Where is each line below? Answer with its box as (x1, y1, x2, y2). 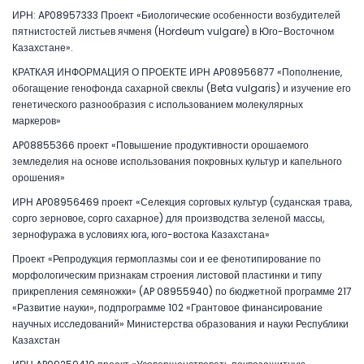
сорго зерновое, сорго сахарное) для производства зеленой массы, (12, 210, 324, 225)
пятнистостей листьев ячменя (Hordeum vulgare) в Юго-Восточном (12, 24, 334, 38)
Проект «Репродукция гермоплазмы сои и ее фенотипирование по (12, 251, 321, 266)
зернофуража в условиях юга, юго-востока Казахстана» (12, 227, 270, 241)
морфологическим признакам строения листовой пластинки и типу (12, 267, 322, 282)
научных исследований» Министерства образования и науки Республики (12, 316, 349, 331)
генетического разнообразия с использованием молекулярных (12, 97, 303, 111)
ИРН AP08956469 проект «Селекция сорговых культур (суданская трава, (12, 194, 352, 209)
